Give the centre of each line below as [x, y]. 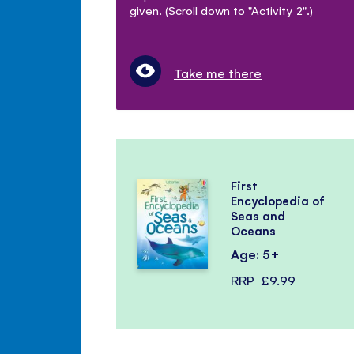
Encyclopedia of [278, 200]
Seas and [258, 215]
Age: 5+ [255, 254]
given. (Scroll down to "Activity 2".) [221, 9]
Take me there [218, 72]
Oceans [253, 230]
